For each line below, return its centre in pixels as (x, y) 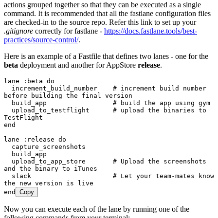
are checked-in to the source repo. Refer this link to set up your (100, 22)
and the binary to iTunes (51, 168)
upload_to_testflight (62, 110)
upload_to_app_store (62, 161)
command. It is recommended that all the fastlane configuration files (107, 13)
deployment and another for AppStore (78, 65)
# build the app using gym (162, 103)
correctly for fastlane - (69, 31)
